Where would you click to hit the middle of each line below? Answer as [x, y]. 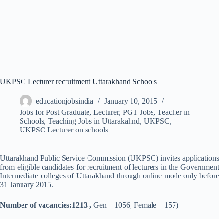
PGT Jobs [138, 112]
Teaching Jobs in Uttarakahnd [94, 121]
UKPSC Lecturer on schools [64, 130]
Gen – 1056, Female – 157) [136, 205]
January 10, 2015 [131, 101]
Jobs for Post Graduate [55, 112]
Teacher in [174, 112]
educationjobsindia [65, 101]
